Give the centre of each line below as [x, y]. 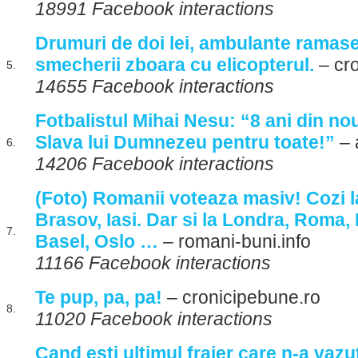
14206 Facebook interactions [155, 164]
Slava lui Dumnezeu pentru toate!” [185, 142]
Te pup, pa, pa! [99, 297]
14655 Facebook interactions [155, 86]
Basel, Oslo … [97, 241]
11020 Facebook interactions [154, 319]
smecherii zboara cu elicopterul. [175, 65]
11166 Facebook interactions [153, 263]
